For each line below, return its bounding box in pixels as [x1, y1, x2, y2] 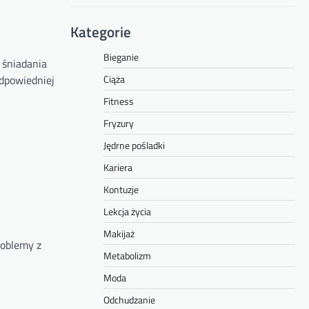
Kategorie [70, 21, 131, 43]
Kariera [103, 160, 132, 175]
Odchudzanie [103, 292, 155, 307]
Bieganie [103, 50, 139, 64]
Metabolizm [103, 248, 151, 263]
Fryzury [103, 116, 134, 130]
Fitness [103, 94, 134, 108]
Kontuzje [103, 182, 139, 197]
